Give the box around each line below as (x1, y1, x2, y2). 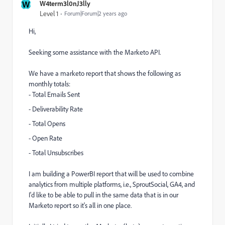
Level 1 (40, 9, 58, 18)
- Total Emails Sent (29, 90, 80, 99)
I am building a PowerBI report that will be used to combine (29, 169, 194, 178)
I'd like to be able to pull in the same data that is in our (29, 190, 178, 199)
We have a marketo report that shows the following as (29, 69, 181, 78)
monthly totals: (29, 79, 70, 88)
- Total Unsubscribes (29, 148, 83, 157)
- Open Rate (29, 134, 62, 143)
